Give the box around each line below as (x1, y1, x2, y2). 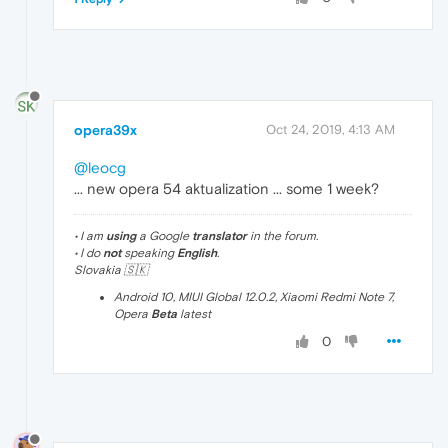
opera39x (74, 121, 137, 138)
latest (177, 306, 211, 321)
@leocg (74, 158, 126, 176)
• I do (74, 245, 103, 260)
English (177, 245, 217, 260)
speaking (121, 245, 177, 260)
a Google (136, 228, 192, 243)
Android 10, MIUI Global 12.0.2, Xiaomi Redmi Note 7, (114, 289, 394, 304)
